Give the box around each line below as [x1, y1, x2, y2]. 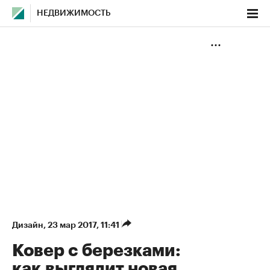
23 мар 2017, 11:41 [48, 221, 121, 229]
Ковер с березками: [12, 242, 181, 259]
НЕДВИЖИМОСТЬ [37, 9, 111, 17]
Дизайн [12, 221, 43, 229]
